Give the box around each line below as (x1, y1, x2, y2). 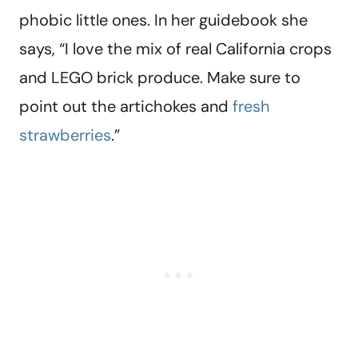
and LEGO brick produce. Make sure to (19, 67, 300, 89)
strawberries (19, 125, 111, 146)
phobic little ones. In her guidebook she (19, 10, 308, 31)
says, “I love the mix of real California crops (19, 38, 332, 60)
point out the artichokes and (19, 96, 233, 117)
